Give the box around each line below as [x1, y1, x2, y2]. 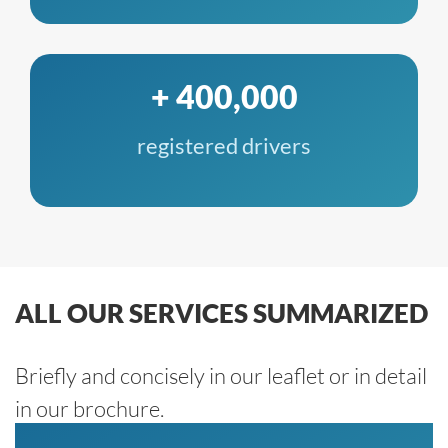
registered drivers [137, 131, 311, 159]
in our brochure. [15, 394, 164, 422]
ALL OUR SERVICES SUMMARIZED [15, 296, 428, 329]
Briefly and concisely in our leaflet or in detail [15, 361, 427, 389]
